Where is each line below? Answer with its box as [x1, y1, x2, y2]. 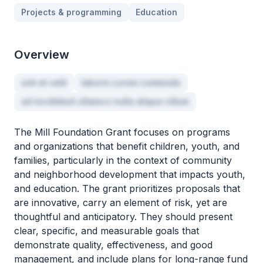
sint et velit [21, 77, 67, 87]
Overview [14, 48, 69, 62]
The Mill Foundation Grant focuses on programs [14, 126, 230, 138]
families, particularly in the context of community [14, 154, 232, 166]
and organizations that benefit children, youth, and [14, 140, 240, 152]
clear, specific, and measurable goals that [14, 225, 199, 237]
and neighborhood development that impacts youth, [14, 168, 245, 180]
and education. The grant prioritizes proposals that [14, 183, 240, 194]
